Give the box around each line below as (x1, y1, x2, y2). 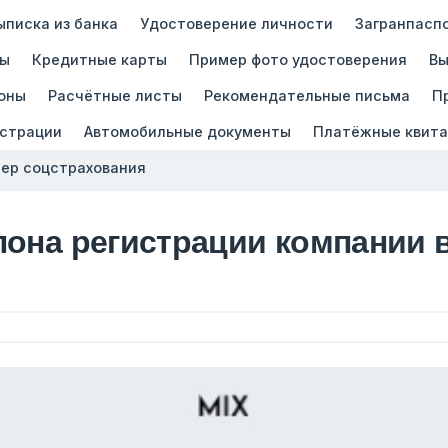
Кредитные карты (31, 50, 167, 68)
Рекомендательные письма (203, 86, 410, 104)
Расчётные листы (47, 86, 182, 104)
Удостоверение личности (139, 14, 333, 32)
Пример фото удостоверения (188, 50, 407, 68)
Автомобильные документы (83, 122, 291, 140)
